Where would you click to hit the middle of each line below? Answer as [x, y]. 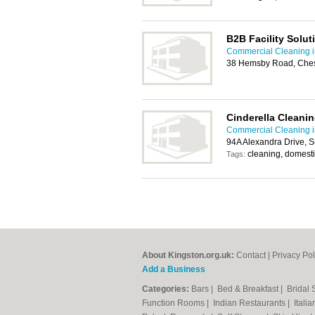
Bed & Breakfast [249, 289]
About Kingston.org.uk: [188, 255]
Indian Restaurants [250, 303]
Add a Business [174, 269]
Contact [251, 255]
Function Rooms [174, 303]
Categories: [166, 289]
